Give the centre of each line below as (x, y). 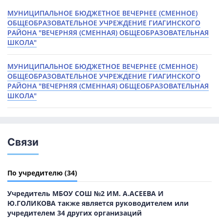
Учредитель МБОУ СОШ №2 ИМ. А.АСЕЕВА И (86, 194)
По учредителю (35, 173)
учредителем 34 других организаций (75, 213)
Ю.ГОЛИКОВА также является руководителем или (98, 203)
